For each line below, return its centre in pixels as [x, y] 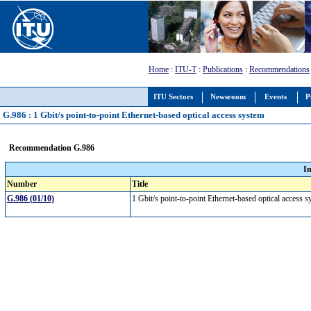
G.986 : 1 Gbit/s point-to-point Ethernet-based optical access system [134, 115]
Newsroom [228, 97]
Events [276, 97]
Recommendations [279, 69]
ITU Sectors [173, 97]
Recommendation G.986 [51, 148]
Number [22, 184]
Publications [223, 69]
